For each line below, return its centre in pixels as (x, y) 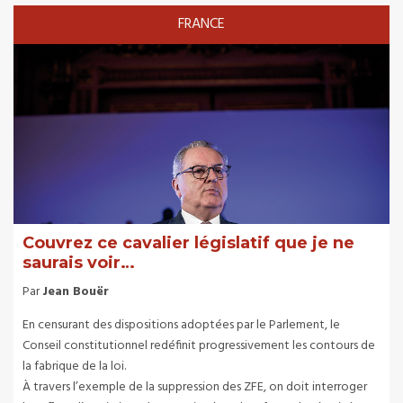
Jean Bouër (76, 291)
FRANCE (201, 24)
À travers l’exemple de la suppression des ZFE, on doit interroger (195, 387)
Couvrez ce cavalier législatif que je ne (188, 242)
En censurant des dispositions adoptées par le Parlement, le (181, 325)
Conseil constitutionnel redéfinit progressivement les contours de (199, 345)
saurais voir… (79, 262)
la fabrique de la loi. (74, 366)
